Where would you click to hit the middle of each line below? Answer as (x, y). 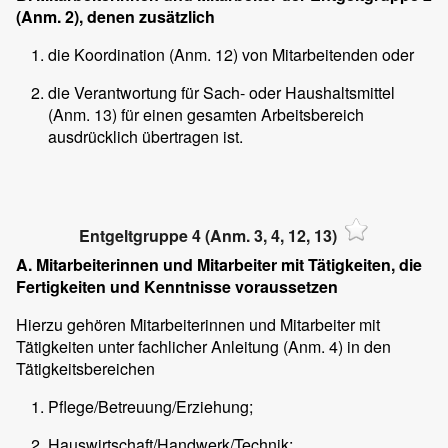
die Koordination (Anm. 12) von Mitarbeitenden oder (231, 55)
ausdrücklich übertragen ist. (145, 137)
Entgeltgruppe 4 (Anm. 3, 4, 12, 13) (208, 236)
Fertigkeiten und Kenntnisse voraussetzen (177, 286)
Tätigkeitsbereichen (85, 368)
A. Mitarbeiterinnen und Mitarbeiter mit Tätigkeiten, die (219, 264)
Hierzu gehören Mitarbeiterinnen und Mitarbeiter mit (198, 324)
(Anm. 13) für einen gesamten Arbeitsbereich (206, 115)
